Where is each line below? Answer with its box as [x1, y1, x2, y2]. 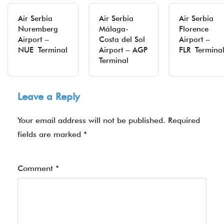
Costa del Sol [99, 35, 145, 44]
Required [168, 115, 200, 125]
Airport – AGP [99, 45, 147, 54]
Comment [17, 163, 55, 173]
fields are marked [17, 129, 83, 139]
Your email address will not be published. [17, 115, 165, 125]
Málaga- [99, 24, 128, 33]
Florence [179, 24, 208, 33]
